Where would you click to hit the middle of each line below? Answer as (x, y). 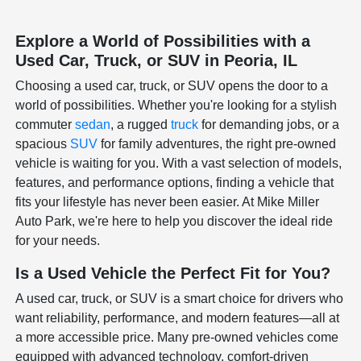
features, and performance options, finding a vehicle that (175, 182)
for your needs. (58, 240)
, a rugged (141, 124)
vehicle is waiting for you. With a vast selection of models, (179, 163)
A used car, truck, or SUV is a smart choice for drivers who (180, 298)
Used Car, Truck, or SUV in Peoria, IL (157, 60)
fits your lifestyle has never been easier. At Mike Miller (168, 201)
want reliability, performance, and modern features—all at (178, 317)
